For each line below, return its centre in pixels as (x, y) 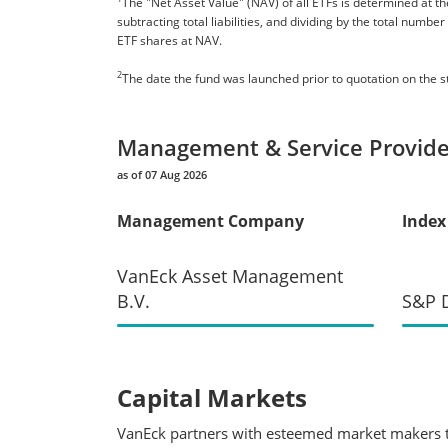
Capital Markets (212, 397)
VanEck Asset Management (230, 275)
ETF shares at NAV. (169, 40)
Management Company (210, 220)
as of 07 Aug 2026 (162, 174)
